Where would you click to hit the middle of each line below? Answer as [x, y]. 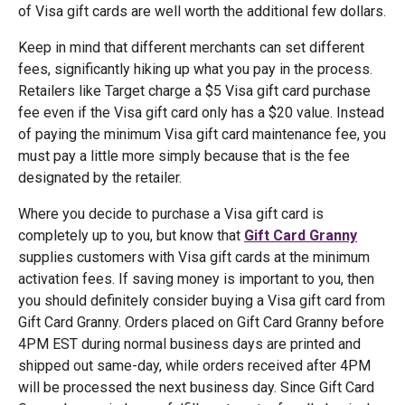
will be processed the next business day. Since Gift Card [196, 387]
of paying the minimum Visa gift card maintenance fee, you [202, 134]
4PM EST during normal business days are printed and [189, 344]
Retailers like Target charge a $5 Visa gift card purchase [194, 91]
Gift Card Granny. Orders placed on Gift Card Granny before [201, 322]
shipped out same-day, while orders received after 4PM [194, 366]
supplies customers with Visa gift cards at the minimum [194, 257]
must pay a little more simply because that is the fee [184, 156]
